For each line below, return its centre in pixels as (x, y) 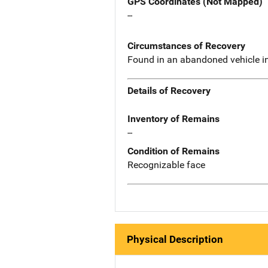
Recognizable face (166, 165)
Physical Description (175, 239)
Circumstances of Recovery (186, 45)
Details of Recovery (169, 91)
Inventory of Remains (173, 119)
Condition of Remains (173, 151)
